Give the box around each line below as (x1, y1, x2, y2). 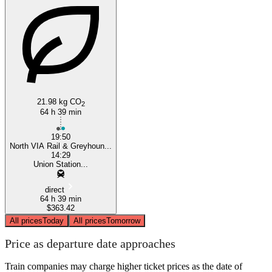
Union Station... (33, 159, 88, 169)
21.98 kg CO (36, 97, 81, 106)
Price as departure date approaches (5, 237, 175, 251)
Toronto (225, 66, 248, 75)
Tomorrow (106, 216, 140, 225)
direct (45, 185, 64, 194)
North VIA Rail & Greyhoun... (10, 141, 112, 151)
